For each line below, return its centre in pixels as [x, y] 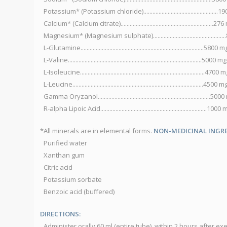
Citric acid [58, 167]
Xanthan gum [64, 155]
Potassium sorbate [73, 180]
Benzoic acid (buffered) [79, 192]
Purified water [65, 143]
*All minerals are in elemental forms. [97, 131]
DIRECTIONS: [60, 214]
